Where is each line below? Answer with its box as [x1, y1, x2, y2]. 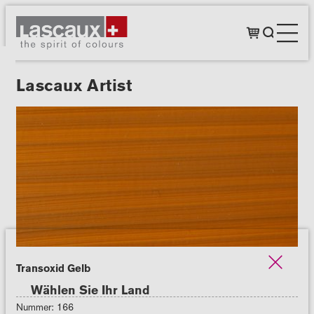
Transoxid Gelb [15, 262, 90, 275]
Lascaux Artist [15, 75, 132, 95]
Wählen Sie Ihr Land [30, 283, 150, 298]
